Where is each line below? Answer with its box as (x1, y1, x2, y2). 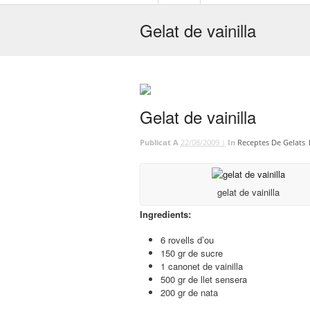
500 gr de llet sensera (161, 272, 247, 286)
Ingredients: (140, 207, 191, 221)
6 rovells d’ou (161, 232, 214, 246)
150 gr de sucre (161, 246, 223, 259)
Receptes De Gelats (237, 137, 305, 147)
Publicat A (140, 137, 181, 147)
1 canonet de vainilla (161, 259, 243, 273)
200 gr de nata (161, 285, 218, 299)
